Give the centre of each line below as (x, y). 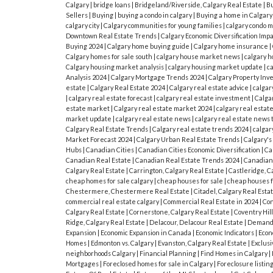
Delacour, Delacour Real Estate (197, 222)
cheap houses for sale (190, 181)
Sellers (77, 15)
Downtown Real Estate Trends (112, 36)
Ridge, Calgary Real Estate (106, 222)
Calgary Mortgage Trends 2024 (158, 77)
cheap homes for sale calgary (110, 181)
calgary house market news (199, 57)
